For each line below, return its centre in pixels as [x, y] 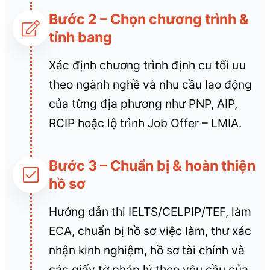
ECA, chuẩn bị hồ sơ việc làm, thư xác [150, 231]
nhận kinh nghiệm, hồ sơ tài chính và [147, 250]
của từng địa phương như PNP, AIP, [143, 103]
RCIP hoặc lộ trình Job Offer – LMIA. [146, 123]
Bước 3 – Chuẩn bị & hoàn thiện [152, 165]
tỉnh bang [81, 37]
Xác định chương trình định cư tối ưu [148, 65]
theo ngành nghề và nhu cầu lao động [151, 84]
